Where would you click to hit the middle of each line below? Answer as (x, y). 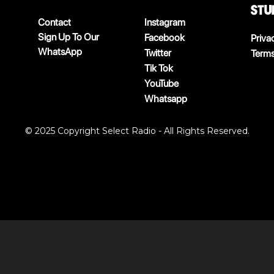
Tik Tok (159, 68)
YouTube (161, 83)
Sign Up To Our (68, 37)
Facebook (165, 38)
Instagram (165, 22)
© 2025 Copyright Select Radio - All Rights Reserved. (137, 131)
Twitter (158, 53)
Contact (54, 22)
